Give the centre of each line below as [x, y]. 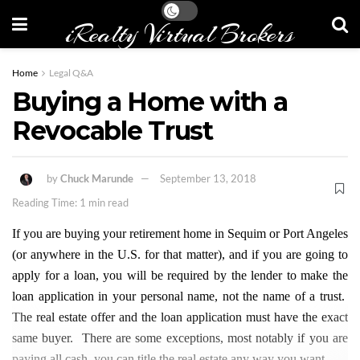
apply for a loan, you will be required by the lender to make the [180, 275]
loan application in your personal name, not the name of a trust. [180, 296]
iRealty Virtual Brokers [180, 34]
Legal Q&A [71, 73]
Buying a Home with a [150, 102]
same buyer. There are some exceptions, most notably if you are [180, 337]
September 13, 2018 [208, 178]
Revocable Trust [112, 131]
